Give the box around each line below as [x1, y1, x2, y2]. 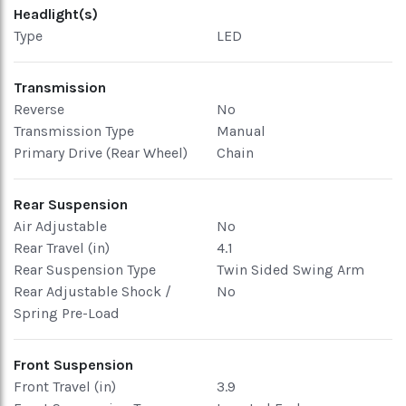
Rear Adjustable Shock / [14, 283, 171, 300]
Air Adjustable [14, 217, 107, 235]
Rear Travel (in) [14, 239, 110, 256]
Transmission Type [14, 122, 134, 140]
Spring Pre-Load [14, 304, 120, 322]
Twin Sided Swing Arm [217, 261, 364, 278]
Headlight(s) [14, 5, 98, 23]
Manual [217, 122, 266, 140]
